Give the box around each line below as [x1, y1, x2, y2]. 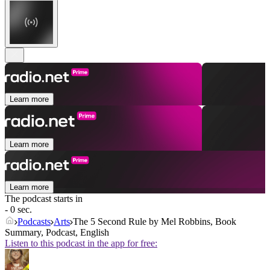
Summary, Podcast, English [5, 227, 109, 238]
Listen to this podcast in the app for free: [5, 238, 157, 249]
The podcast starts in [5, 193, 83, 204]
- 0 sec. [5, 204, 32, 215]
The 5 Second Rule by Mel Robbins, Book [73, 216, 236, 227]
